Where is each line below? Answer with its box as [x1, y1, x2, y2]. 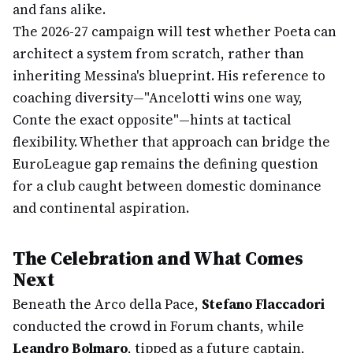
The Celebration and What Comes [13, 245, 303, 271]
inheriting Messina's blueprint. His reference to [13, 66, 325, 85]
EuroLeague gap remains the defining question [13, 154, 318, 173]
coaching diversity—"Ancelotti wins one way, [13, 88, 303, 107]
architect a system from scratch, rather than [13, 44, 304, 63]
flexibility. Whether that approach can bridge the [13, 132, 330, 151]
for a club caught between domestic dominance [13, 176, 321, 195]
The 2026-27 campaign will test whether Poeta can [13, 22, 336, 41]
